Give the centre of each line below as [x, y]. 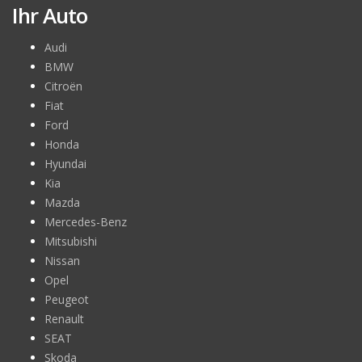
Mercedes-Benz [86, 221]
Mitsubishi [71, 241]
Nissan [62, 260]
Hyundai [65, 163]
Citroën [63, 86]
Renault [64, 318]
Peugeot [67, 299]
